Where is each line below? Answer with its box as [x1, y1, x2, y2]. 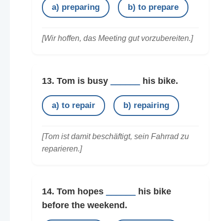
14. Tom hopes [41, 186, 106, 196]
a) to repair [51, 100, 95, 110]
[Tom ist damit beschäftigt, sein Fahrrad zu [41, 132, 189, 141]
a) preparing [51, 2, 100, 12]
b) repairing [123, 100, 169, 110]
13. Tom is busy [41, 75, 110, 86]
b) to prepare [127, 2, 179, 12]
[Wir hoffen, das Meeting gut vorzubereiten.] [41, 34, 193, 42]
